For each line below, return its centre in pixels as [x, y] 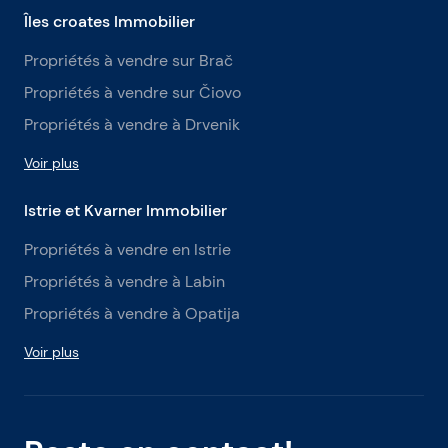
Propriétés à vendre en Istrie [127, 249]
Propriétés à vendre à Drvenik [132, 124]
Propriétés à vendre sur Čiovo [132, 92]
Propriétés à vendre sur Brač [128, 60]
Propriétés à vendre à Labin [124, 281]
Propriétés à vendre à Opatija [132, 313]
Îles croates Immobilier [109, 21]
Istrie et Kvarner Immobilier [125, 210]
